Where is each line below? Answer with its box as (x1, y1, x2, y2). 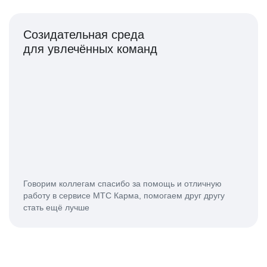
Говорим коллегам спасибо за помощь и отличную (23, 179, 222, 189)
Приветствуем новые (23, 252, 139, 266)
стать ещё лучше (23, 203, 89, 213)
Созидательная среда (23, 28, 144, 42)
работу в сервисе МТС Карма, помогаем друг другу (23, 191, 225, 201)
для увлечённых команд (23, 42, 157, 56)
